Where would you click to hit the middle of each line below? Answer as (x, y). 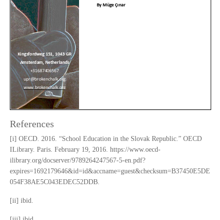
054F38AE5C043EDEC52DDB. (55, 182)
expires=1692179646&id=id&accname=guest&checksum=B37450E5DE (110, 171)
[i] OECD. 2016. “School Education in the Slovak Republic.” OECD (106, 139)
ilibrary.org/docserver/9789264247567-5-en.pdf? (78, 161)
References (32, 124)
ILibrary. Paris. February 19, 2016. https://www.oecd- (85, 150)
